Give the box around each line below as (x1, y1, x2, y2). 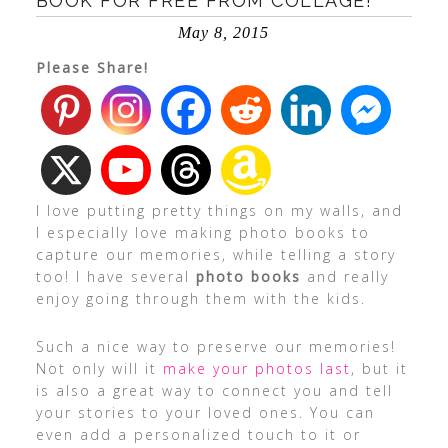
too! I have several (35, 267, 196, 286)
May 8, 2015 (178, 24, 270, 41)
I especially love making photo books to (35, 223, 370, 242)
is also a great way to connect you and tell (35, 381, 393, 400)
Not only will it (35, 359, 163, 378)
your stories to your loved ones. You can (35, 403, 375, 422)
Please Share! (35, 58, 149, 77)
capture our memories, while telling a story (35, 245, 396, 264)
